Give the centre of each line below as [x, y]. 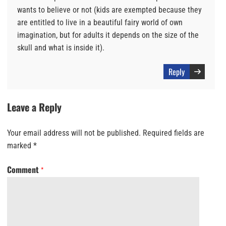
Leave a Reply [34, 107]
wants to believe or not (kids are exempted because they [109, 10]
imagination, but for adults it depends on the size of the [108, 35]
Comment [24, 170]
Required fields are [174, 133]
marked [20, 146]
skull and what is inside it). [61, 48]
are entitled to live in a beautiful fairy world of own [100, 23]
